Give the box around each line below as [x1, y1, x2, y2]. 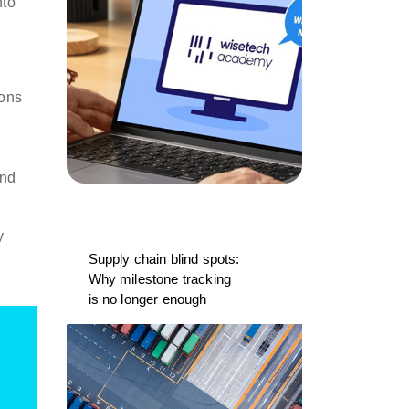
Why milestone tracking [88, 271, 232, 287]
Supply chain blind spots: [88, 251, 240, 267]
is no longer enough [88, 291, 207, 307]
